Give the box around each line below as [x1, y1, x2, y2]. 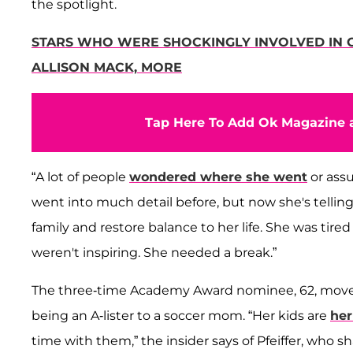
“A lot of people [32, 169, 129, 184]
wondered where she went [129, 169, 307, 184]
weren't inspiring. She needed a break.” [32, 244, 280, 260]
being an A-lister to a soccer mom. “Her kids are [32, 307, 330, 323]
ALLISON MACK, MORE [32, 59, 182, 75]
